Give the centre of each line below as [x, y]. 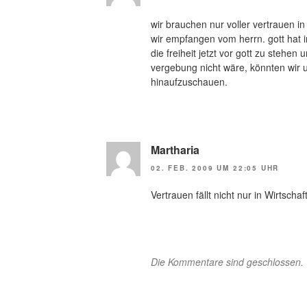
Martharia [175, 150]
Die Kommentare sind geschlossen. [227, 261]
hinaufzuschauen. [189, 82]
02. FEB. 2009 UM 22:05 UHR [215, 168]
